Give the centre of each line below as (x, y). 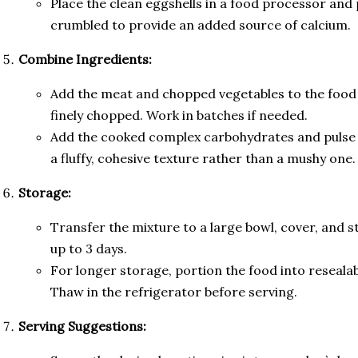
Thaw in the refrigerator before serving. (174, 292)
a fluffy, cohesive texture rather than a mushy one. (203, 159)
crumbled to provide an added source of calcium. (201, 25)
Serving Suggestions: (82, 326)
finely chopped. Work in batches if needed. (179, 115)
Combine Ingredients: (85, 60)
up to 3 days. (89, 249)
